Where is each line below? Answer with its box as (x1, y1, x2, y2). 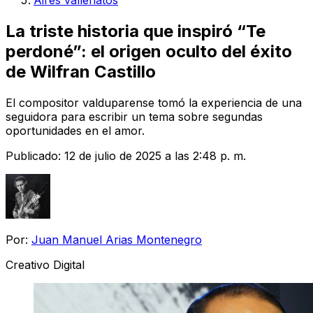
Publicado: (6, 148, 64, 163)
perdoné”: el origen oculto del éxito (6, 41, 292, 61)
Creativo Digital (6, 257, 85, 272)
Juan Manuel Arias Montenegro (31, 232, 202, 247)
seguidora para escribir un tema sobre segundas (6, 109, 263, 124)
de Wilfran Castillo (6, 61, 156, 82)
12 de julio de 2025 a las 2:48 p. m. (64, 148, 246, 163)
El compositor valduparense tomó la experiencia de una (6, 95, 302, 110)
